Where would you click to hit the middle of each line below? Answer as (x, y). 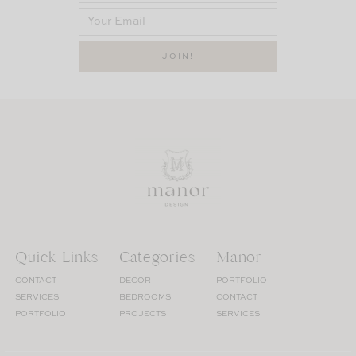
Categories (157, 258)
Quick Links (57, 258)
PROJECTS (143, 314)
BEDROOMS (145, 298)
